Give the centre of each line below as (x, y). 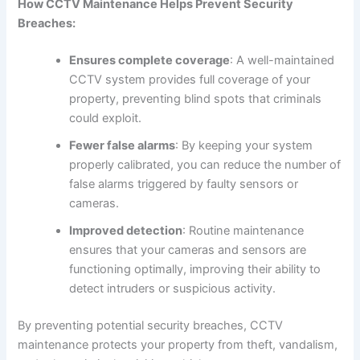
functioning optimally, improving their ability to (195, 270)
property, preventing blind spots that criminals (196, 99)
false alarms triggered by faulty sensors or (184, 184)
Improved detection (126, 231)
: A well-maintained (282, 61)
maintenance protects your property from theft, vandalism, (178, 345)
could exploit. (106, 119)
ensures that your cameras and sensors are (188, 250)
